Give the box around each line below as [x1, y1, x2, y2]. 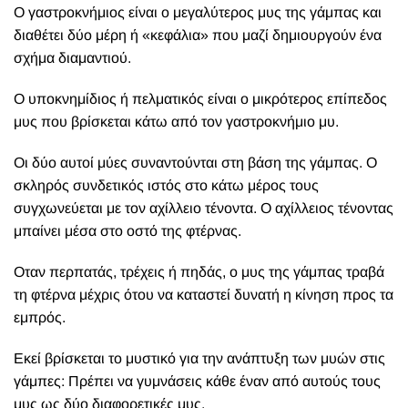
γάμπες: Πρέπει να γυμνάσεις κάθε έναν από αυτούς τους [14, 373, 381, 389]
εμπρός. [14, 310, 66, 325]
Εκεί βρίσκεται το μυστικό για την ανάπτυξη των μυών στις [14, 351, 385, 366]
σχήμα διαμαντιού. [14, 50, 131, 66]
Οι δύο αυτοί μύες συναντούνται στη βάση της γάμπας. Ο [14, 155, 377, 170]
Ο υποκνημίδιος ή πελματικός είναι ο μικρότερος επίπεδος [14, 91, 387, 107]
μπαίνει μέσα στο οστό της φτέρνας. [14, 223, 241, 239]
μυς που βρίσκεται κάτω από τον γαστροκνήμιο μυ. [14, 114, 339, 129]
